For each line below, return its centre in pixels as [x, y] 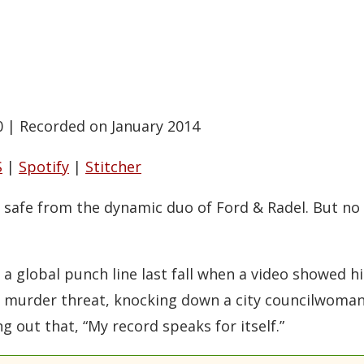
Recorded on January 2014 [110, 126]
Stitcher [113, 167]
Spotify [44, 167]
